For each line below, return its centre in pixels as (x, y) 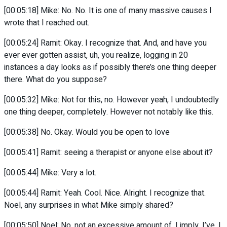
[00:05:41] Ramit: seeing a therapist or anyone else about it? (108, 153)
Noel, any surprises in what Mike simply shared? (89, 205)
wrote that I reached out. (47, 23)
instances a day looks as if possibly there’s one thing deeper (110, 68)
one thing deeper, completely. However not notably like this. (109, 112)
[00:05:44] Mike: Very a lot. (50, 173)
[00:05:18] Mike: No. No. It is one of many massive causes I (108, 11)
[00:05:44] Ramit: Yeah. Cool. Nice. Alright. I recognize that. (105, 193)
